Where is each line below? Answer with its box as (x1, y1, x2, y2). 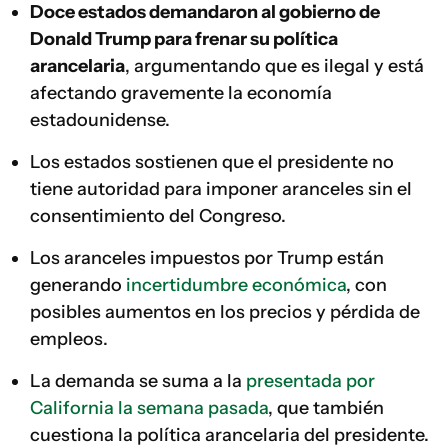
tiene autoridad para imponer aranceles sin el (30, 178, 412, 200)
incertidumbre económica (122, 274, 346, 296)
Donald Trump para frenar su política (30, 28, 338, 50)
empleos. (30, 328, 108, 350)
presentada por (246, 370, 375, 392)
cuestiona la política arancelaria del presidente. (30, 424, 429, 446)
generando (30, 274, 122, 296)
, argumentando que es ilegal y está (125, 55, 424, 77)
